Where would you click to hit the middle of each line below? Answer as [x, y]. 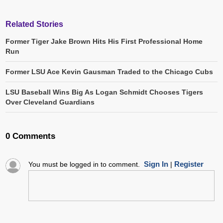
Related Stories [34, 24]
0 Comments [30, 136]
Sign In [156, 164]
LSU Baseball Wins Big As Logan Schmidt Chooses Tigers [104, 92]
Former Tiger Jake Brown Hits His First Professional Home [104, 42]
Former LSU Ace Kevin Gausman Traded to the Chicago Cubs [109, 72]
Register [189, 164]
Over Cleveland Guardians [50, 102]
